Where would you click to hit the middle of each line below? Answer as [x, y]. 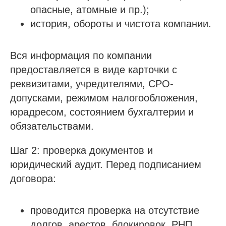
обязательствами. [52, 126]
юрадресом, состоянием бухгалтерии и [102, 112]
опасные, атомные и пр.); [90, 10]
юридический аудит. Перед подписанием [106, 164]
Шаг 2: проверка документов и [81, 150]
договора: [33, 179]
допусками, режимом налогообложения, [104, 98]
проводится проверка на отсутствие [115, 210]
